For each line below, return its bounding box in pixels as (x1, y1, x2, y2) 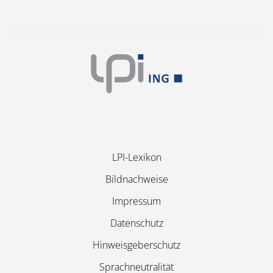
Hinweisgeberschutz (93, 238, 180, 252)
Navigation (85, 150, 130, 163)
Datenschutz (110, 216, 163, 230)
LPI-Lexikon (112, 151, 161, 164)
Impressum (112, 194, 161, 208)
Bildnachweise (105, 172, 168, 186)
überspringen (85, 172, 143, 185)
